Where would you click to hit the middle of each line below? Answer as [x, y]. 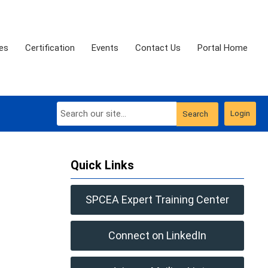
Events [105, 48]
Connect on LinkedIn [157, 235]
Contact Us [158, 48]
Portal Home [223, 48]
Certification [50, 48]
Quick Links [102, 165]
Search [195, 114]
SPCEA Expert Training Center [157, 200]
